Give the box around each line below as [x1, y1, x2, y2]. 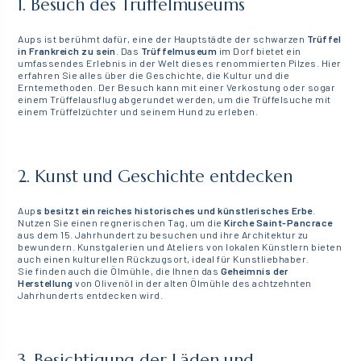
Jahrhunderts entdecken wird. [18, 289, 164, 301]
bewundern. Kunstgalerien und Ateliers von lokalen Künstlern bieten [18, 241, 342, 253]
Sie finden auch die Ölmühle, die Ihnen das [18, 265, 221, 277]
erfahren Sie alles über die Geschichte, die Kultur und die [18, 69, 290, 81]
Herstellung [18, 277, 76, 289]
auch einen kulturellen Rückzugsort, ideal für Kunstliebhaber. [18, 253, 309, 265]
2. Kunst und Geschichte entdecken [18, 166, 293, 188]
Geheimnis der [220, 265, 288, 277]
